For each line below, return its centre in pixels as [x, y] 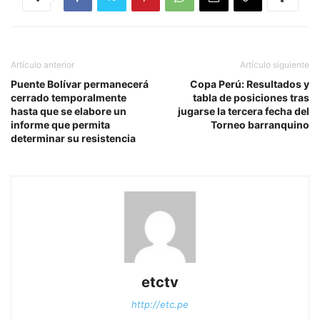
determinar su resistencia [73, 138]
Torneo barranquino [260, 124]
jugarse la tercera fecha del [244, 111]
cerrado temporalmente [69, 97]
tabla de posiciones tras [251, 97]
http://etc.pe [160, 304]
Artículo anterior [42, 64]
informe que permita [60, 124]
